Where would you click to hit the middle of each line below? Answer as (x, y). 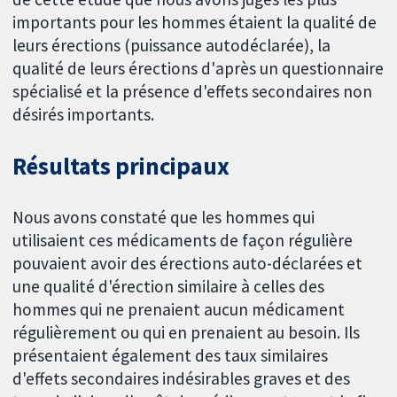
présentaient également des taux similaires (171, 356)
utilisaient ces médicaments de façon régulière (183, 241)
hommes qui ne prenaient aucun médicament (179, 310)
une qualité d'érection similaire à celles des (169, 287)
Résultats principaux (121, 167)
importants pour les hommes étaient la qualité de (195, 23)
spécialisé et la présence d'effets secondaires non (193, 92)
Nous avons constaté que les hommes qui (164, 218)
